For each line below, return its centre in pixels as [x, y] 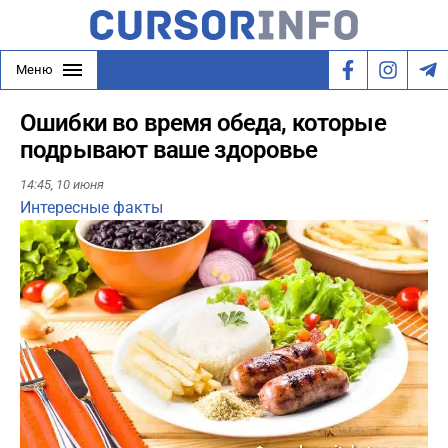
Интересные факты [91, 208]
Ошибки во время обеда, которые [203, 123]
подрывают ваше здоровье [168, 150]
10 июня [80, 185]
